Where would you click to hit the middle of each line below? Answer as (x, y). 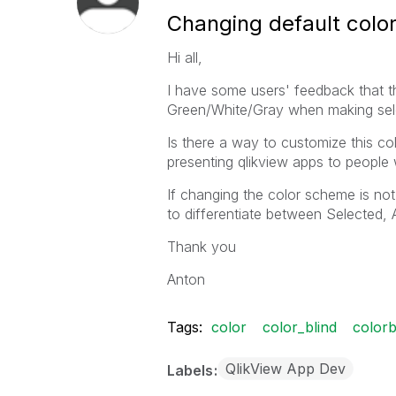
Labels (191, 370)
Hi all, (184, 57)
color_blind (299, 327)
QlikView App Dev (285, 369)
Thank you (201, 247)
